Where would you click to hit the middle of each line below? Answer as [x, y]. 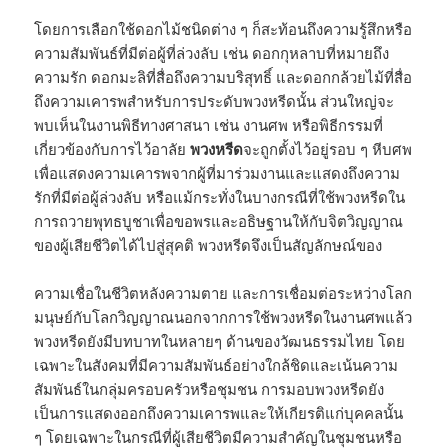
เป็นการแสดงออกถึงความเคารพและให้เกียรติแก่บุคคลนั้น [219, 413]
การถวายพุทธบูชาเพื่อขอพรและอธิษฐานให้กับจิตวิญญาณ [219, 221]
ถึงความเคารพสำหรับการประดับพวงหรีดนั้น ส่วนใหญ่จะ [214, 101]
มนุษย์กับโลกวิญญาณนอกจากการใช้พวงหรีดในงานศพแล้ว [223, 317]
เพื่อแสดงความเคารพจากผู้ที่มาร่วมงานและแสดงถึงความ [217, 173]
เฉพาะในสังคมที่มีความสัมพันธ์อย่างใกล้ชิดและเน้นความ [216, 365]
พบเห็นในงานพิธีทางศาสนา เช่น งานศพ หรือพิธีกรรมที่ [209, 125]
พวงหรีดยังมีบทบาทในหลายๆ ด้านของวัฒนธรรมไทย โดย [220, 341]
